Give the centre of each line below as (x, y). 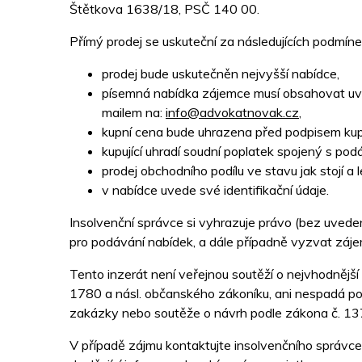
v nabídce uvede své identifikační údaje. (215, 190)
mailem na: (134, 113)
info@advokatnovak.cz (232, 113)
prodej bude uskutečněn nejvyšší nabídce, (221, 74)
